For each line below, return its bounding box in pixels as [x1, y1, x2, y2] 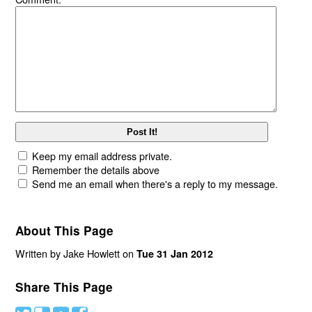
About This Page [15, 221, 114, 239]
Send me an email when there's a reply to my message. [32, 176, 279, 192]
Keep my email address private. [32, 148, 173, 164]
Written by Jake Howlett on [15, 246, 137, 261]
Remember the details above [32, 162, 160, 178]
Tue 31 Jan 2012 [136, 247, 214, 261]
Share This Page [15, 279, 114, 296]
